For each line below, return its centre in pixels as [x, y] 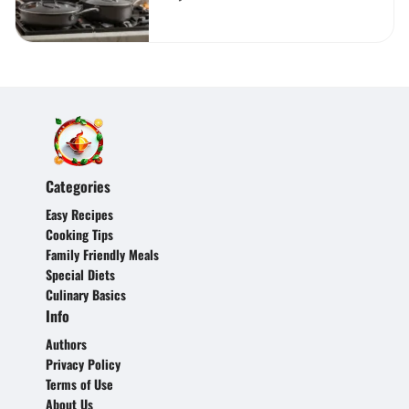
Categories [78, 186]
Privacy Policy [83, 363]
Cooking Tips [79, 234]
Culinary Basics [86, 294]
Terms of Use [79, 383]
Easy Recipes [79, 214]
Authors [66, 343]
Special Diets [80, 274]
